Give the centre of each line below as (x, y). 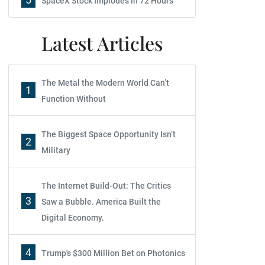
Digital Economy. (73, 218)
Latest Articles (102, 43)
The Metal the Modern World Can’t (105, 83)
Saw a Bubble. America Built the (101, 202)
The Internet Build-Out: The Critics (106, 186)
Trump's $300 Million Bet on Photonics (113, 253)
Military (56, 150)
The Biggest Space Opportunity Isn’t (109, 134)
